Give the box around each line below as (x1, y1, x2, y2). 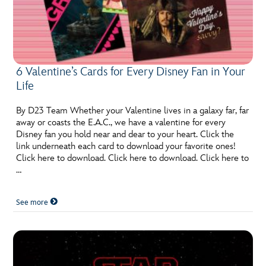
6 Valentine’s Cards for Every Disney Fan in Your (16, 64, 246, 79)
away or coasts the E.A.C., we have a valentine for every (16, 116, 226, 128)
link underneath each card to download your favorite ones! (16, 140, 236, 152)
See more (16, 197, 50, 207)
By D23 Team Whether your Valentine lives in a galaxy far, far (16, 104, 249, 116)
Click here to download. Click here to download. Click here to (16, 152, 249, 164)
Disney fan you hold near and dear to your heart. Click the (16, 128, 235, 140)
